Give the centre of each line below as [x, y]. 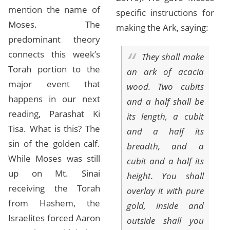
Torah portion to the [54, 69]
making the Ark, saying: [162, 27]
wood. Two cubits [165, 87]
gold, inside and [165, 206]
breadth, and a [165, 146]
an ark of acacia [165, 72]
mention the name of [54, 9]
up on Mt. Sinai [54, 173]
